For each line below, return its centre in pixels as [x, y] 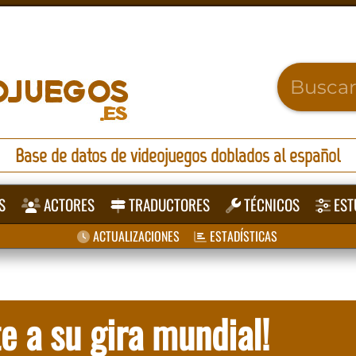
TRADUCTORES [168, 205]
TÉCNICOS [271, 205]
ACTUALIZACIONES [134, 236]
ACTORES [68, 205]
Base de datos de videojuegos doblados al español [178, 155]
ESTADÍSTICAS [242, 236]
